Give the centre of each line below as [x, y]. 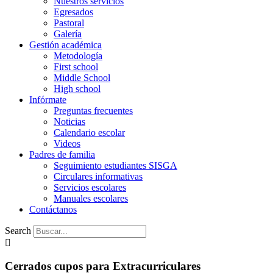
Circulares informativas [98, 176]
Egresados [73, 12]
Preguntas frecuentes [93, 110]
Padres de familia [62, 154]
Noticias [69, 121]
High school [77, 88]
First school [76, 66]
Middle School [82, 77]
